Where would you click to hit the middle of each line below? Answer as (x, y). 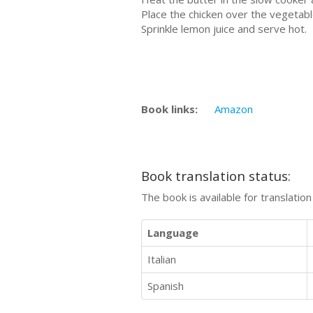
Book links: (169, 109)
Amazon (234, 109)
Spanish (166, 286)
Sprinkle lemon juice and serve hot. (224, 28)
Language (173, 233)
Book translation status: (216, 175)
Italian (162, 260)
